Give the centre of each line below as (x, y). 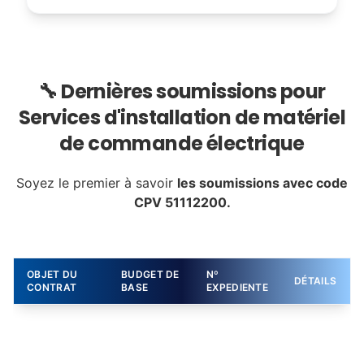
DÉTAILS (316, 281)
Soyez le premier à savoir (97, 183)
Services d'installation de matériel (182, 117)
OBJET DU (52, 274)
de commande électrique (182, 143)
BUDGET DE (150, 274)
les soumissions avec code (262, 183)
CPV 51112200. (182, 202)
